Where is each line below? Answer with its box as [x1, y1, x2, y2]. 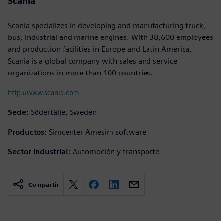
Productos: [8, 127, 47, 137]
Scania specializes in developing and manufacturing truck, [8, 20, 206, 30]
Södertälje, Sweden [31, 107, 97, 117]
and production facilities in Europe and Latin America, [8, 44, 192, 54]
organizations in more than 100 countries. [8, 68, 153, 77]
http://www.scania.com [8, 88, 79, 97]
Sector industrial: [8, 147, 71, 156]
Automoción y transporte [73, 147, 159, 156]
